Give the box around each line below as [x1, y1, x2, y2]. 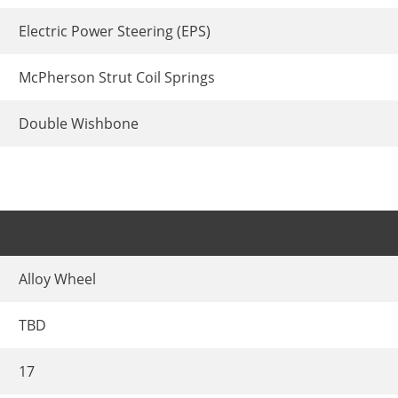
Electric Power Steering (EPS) [19, 20, 211, 41]
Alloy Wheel [19, 269, 96, 290]
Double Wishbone [19, 113, 139, 133]
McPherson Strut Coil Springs [19, 67, 215, 87]
